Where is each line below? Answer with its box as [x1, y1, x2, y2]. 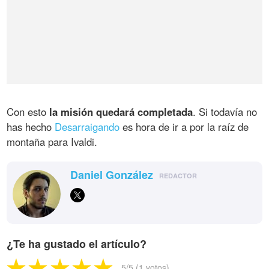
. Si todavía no [193, 104, 258, 119]
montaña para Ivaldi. [7, 134, 98, 149]
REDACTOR [159, 171, 198, 180]
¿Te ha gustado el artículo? [7, 235, 147, 252]
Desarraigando [55, 119, 120, 134]
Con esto [7, 104, 50, 119]
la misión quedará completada [49, 104, 193, 119]
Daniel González [70, 166, 154, 183]
